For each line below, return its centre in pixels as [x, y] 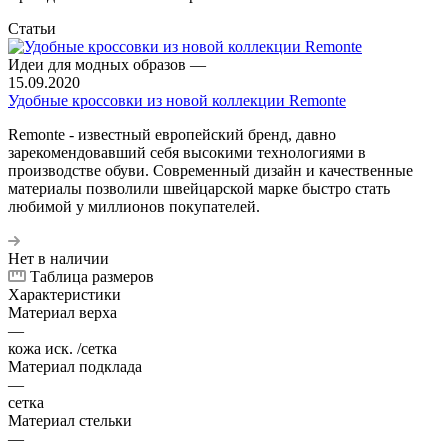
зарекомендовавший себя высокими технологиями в [187, 152]
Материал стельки [70, 420]
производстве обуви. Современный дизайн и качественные [210, 170]
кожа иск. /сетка [62, 348]
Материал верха [62, 312]
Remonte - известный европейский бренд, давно [172, 134]
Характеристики [64, 294]
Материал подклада [75, 366]
